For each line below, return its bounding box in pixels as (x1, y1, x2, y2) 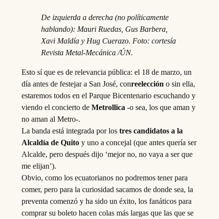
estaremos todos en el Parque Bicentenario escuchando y (21, 91, 196, 100)
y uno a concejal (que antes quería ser (79, 138, 197, 147)
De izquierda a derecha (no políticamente (41, 13, 169, 22)
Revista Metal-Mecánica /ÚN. (41, 48, 133, 57)
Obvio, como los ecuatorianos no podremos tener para (21, 173, 188, 182)
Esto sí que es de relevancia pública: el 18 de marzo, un (21, 67, 192, 76)
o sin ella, (163, 79, 195, 88)
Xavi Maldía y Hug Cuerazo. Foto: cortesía (41, 37, 176, 45)
